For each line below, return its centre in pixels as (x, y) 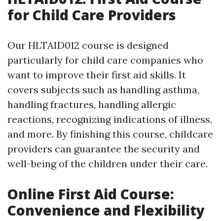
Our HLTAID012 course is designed (88, 45)
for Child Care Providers (92, 15)
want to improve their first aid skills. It (97, 75)
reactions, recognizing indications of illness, (110, 119)
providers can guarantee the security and (104, 149)
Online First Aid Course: (91, 194)
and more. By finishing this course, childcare (110, 134)
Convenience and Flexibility (106, 210)
